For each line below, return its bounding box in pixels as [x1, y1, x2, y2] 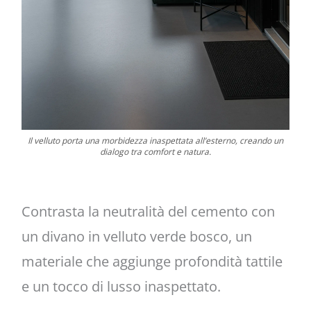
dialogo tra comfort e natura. [100, 145, 211, 158]
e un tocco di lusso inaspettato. [21, 277, 221, 296]
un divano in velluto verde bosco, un [21, 227, 252, 246]
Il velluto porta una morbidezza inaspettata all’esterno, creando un [28, 134, 283, 146]
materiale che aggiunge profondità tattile [21, 252, 283, 271]
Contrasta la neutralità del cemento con [21, 202, 275, 221]
